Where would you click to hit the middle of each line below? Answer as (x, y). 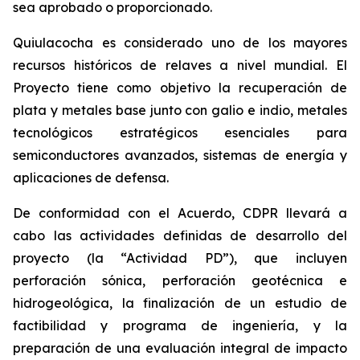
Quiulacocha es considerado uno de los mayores (180, 43)
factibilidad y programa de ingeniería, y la (180, 325)
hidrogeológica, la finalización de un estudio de (180, 303)
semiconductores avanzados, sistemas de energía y (180, 155)
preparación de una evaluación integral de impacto (180, 348)
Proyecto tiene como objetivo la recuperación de (180, 88)
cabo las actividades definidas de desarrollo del (180, 235)
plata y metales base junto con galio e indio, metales (180, 110)
